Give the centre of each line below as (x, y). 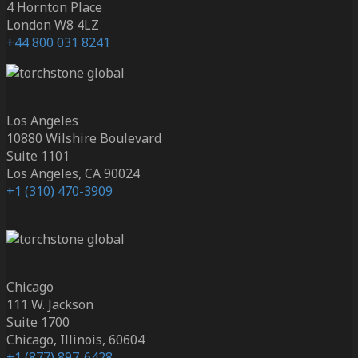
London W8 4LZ (53, 25)
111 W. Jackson (50, 305)
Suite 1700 (38, 322)
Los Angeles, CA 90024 (73, 174)
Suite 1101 (38, 156)
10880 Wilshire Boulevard (84, 139)
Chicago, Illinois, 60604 (76, 340)
